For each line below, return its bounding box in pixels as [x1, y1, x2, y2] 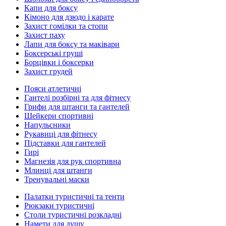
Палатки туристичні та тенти [24, 192, 125, 201]
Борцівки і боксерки [24, 58, 94, 67]
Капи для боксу [24, 4, 78, 12]
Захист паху [24, 31, 65, 39]
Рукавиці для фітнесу [24, 130, 97, 138]
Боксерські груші [24, 49, 83, 58]
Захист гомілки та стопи [24, 22, 108, 30]
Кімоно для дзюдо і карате [24, 13, 114, 21]
